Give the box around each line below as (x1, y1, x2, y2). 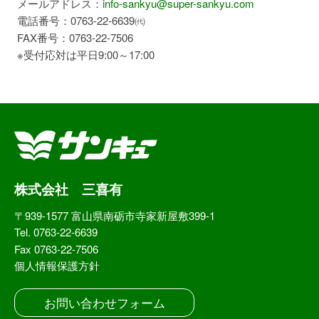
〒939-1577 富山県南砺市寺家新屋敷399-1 (14, 207, 215, 223)
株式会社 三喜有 (14, 179, 122, 199)
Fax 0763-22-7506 (14, 241, 98, 256)
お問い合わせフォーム (43, 293, 165, 311)
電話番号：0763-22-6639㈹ (14, 12, 145, 28)
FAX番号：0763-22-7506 (14, 29, 133, 45)
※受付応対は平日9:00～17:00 (14, 46, 155, 62)
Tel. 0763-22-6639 (14, 224, 98, 239)
